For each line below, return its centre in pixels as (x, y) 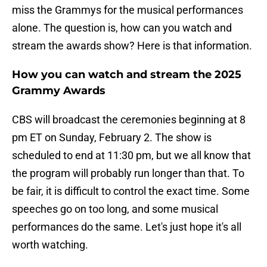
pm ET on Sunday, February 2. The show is (112, 138)
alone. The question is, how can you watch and (122, 28)
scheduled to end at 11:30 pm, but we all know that (131, 156)
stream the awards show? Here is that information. (132, 46)
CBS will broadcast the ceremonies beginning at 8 (129, 120)
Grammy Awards (59, 91)
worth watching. (50, 245)
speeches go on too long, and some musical (115, 209)
